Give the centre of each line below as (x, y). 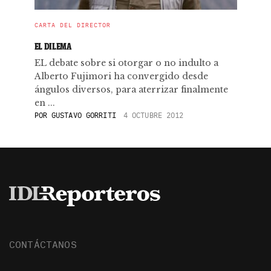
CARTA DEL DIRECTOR (72, 25)
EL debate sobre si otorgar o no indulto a (126, 63)
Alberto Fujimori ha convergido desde (121, 76)
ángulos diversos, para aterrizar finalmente (131, 90)
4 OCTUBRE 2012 (153, 115)
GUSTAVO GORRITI (84, 115)
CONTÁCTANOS (43, 244)
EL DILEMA (53, 46)
